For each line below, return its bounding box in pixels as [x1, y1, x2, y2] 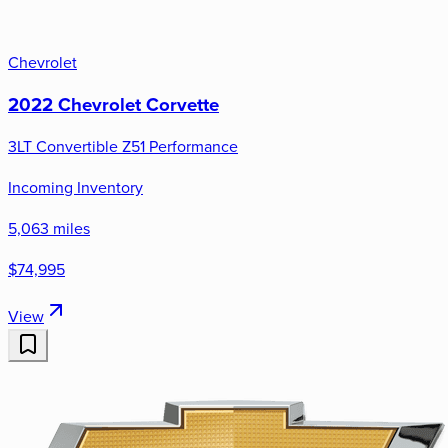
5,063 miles [8, 217, 90, 240]
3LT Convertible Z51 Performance [8, 135, 238, 158]
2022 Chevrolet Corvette [8, 90, 219, 118]
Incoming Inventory [8, 176, 143, 199]
